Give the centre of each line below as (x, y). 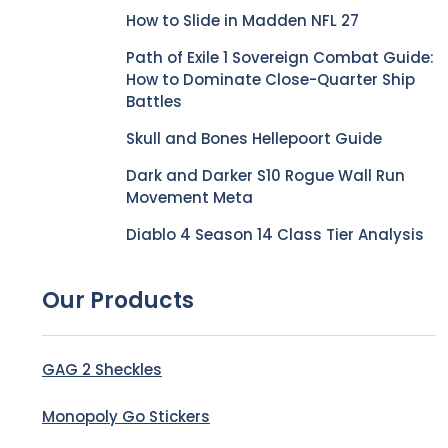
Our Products (118, 300)
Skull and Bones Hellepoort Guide (254, 138)
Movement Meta (189, 197)
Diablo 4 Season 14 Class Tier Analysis (275, 234)
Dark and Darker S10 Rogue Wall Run (265, 175)
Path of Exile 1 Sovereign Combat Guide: (280, 57)
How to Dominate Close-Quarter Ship (270, 79)
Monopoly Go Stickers (126, 416)
